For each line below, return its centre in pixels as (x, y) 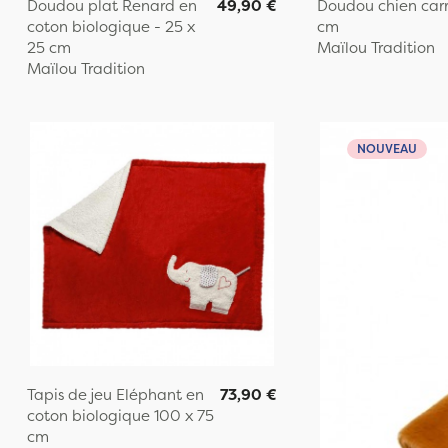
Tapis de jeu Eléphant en (115, 394)
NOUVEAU (386, 148)
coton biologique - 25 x (110, 26)
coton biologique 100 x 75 (120, 415)
